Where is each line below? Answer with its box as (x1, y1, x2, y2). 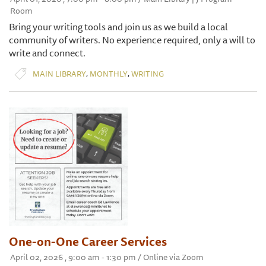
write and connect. (9, 45, 85, 61)
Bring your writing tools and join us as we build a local (9, 19, 228, 35)
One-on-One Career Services (9, 232, 167, 251)
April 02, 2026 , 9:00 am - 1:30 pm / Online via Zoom (10, 251, 204, 264)
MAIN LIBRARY (33, 67, 86, 80)
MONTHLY (90, 67, 128, 80)
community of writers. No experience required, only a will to (9, 32, 255, 48)
